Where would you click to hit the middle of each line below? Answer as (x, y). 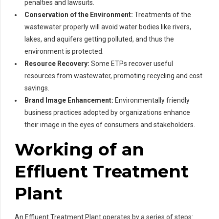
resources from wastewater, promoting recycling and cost (113, 76)
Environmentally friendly (152, 100)
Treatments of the (162, 14)
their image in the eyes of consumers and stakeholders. (110, 124)
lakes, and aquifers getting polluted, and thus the (99, 39)
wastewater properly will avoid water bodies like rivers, (108, 27)
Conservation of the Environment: (79, 14)
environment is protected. (64, 51)
